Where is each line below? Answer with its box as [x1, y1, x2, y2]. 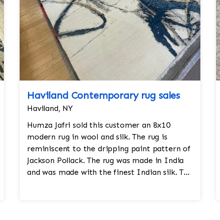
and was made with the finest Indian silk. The [27, 167, 192, 177]
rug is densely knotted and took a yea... [27, 179, 170, 189]
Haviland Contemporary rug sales [27, 89, 180, 101]
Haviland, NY [27, 104, 73, 113]
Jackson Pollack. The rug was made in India [27, 156, 184, 165]
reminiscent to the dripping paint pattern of [27, 144, 191, 153]
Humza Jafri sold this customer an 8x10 [27, 120, 170, 130]
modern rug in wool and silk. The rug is [27, 132, 167, 141]
